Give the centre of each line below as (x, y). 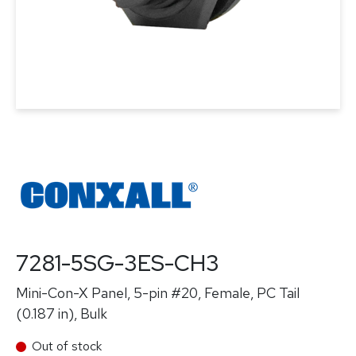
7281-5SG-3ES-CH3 (118, 263)
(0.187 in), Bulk (62, 313)
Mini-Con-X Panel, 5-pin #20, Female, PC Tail (158, 293)
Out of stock (67, 346)
